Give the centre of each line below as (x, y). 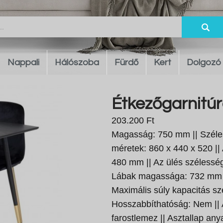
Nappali (23, 62)
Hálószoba (77, 62)
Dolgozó (204, 62)
